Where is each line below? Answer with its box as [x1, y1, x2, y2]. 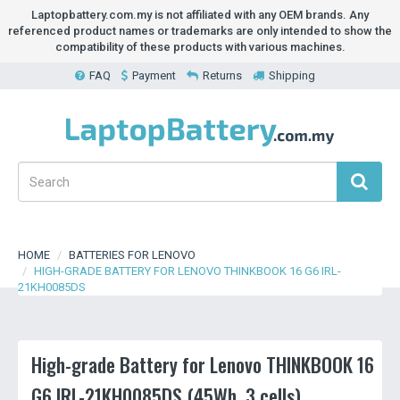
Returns [202, 69, 242, 82]
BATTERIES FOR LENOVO [69, 248, 196, 262]
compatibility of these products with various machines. [54, 40, 346, 54]
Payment [131, 69, 176, 82]
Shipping [268, 69, 315, 82]
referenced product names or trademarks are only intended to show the [8, 24, 392, 37]
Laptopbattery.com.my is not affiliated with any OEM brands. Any [31, 8, 369, 21]
